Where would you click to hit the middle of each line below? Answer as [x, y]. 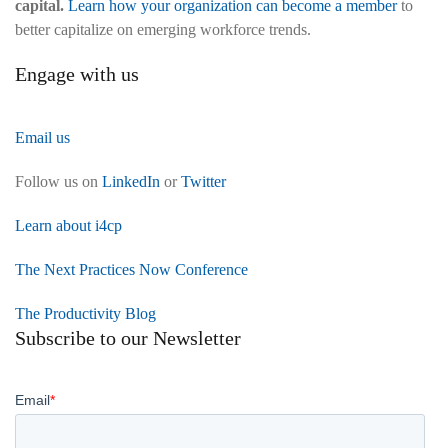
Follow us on [58, 181]
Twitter [203, 181]
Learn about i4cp [68, 225]
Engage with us [77, 73]
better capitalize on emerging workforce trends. [163, 29]
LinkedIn [131, 181]
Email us [42, 137]
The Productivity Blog [85, 313]
